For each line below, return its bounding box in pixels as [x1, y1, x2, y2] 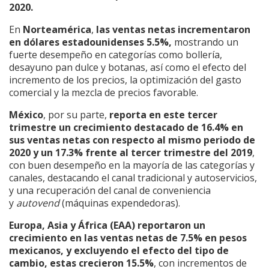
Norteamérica [23, 22, 91, 36]
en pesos [205, 231, 247, 244]
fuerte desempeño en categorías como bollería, [9, 47, 222, 61]
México [9, 107, 43, 121]
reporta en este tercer [109, 107, 217, 121]
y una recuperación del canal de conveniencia [9, 183, 211, 197]
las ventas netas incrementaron [96, 22, 250, 36]
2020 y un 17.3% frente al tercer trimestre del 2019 [9, 145, 252, 159]
